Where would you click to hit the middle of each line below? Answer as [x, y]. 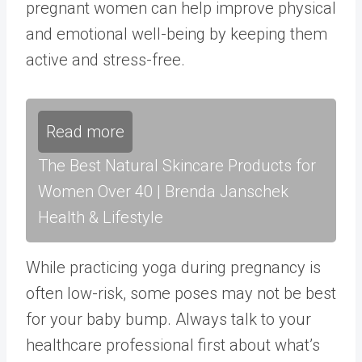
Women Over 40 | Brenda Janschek [163, 192]
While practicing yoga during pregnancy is [173, 267]
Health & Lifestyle [101, 217]
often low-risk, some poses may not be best [181, 293]
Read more [85, 132]
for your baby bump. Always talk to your [168, 319]
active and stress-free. [105, 60]
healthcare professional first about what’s [173, 345]
